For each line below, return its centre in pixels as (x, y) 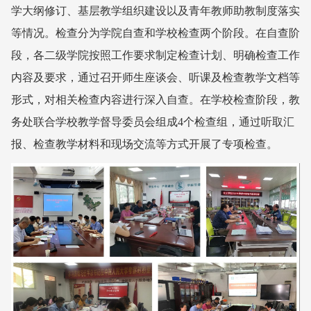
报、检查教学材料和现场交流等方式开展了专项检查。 (144, 144)
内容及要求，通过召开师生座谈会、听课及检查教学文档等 (155, 77)
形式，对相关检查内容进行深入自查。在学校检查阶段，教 (155, 100)
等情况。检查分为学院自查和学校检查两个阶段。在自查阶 (155, 33)
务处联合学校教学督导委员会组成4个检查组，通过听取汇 (153, 122)
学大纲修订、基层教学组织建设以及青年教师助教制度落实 (155, 11)
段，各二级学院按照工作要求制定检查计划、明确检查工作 (155, 55)
